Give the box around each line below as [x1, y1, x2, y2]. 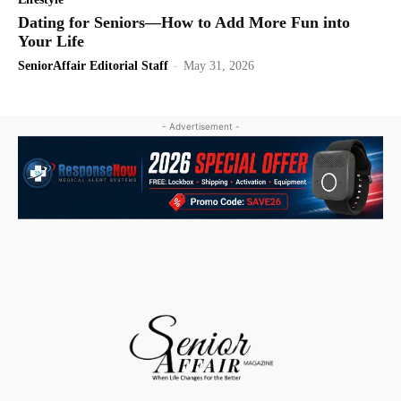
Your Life [18, 31, 84, 50]
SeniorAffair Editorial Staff [18, 58, 168, 73]
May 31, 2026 [183, 58, 254, 73]
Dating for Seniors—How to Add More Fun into [18, 13, 350, 31]
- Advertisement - [161, 120, 240, 132]
